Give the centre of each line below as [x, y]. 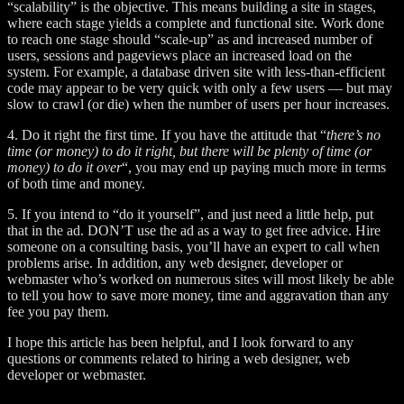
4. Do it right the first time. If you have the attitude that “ [167, 134]
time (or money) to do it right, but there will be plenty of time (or [189, 151]
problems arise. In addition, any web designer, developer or [175, 262]
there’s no [353, 134]
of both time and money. [76, 183]
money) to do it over [64, 167]
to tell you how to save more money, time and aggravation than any [198, 295]
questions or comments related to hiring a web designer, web [179, 358]
